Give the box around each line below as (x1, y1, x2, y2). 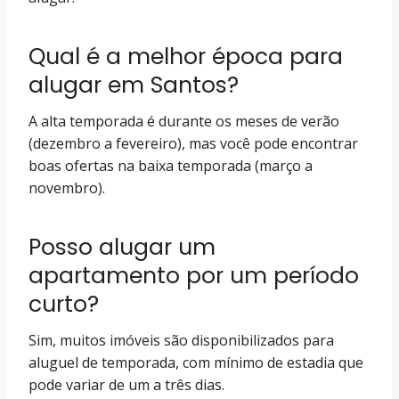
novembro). (28, 178, 105, 198)
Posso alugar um (28, 231, 216, 263)
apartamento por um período (28, 259, 359, 291)
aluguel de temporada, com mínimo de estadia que (28, 353, 363, 372)
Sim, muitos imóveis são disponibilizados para (28, 330, 334, 350)
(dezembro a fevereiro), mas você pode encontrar (28, 134, 358, 153)
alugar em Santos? (28, 69, 239, 101)
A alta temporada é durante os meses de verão (28, 111, 339, 131)
